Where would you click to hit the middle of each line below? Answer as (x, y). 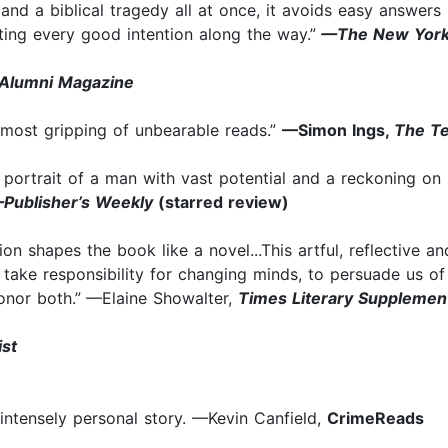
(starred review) (223, 202)
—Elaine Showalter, (162, 298)
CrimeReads (375, 418)
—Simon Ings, (338, 130)
